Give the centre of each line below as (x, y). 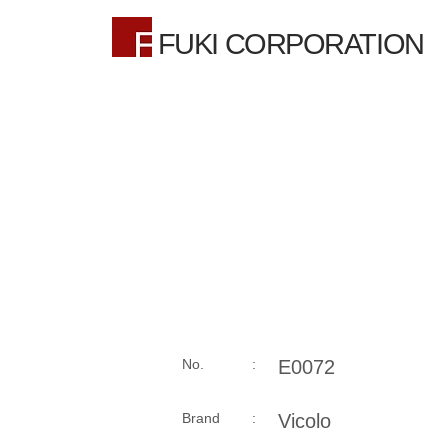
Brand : (219, 418)
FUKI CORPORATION (290, 44)
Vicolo (304, 421)
